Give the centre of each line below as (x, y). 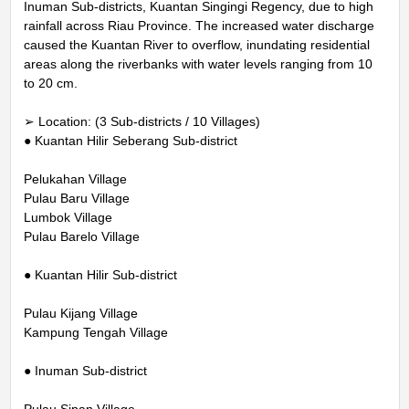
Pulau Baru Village (76, 198)
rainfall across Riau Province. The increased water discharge (199, 25)
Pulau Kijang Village (80, 313)
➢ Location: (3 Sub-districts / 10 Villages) (142, 121)
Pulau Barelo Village (81, 236)
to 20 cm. (50, 83)
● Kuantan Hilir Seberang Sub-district (130, 140)
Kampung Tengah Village (95, 332)
